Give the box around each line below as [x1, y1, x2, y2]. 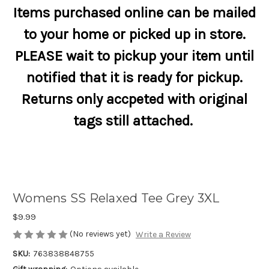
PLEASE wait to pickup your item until [15, 47, 254, 64]
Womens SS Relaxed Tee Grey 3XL [13, 191, 220, 206]
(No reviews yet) [70, 229, 131, 239]
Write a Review [135, 229, 191, 240]
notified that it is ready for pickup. [26, 69, 243, 86]
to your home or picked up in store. [23, 26, 246, 43]
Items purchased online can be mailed [13, 4, 256, 21]
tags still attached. [73, 112, 196, 129]
